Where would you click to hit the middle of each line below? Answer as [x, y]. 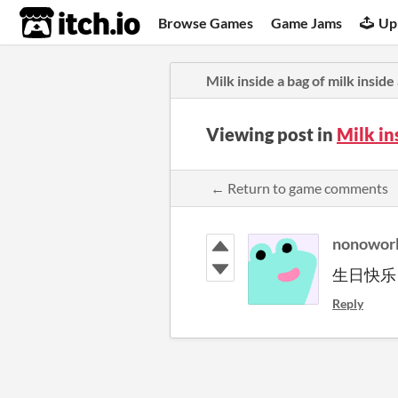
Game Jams [307, 22]
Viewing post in [271, 134]
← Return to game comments [299, 188]
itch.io [58, 23]
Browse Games [206, 22]
